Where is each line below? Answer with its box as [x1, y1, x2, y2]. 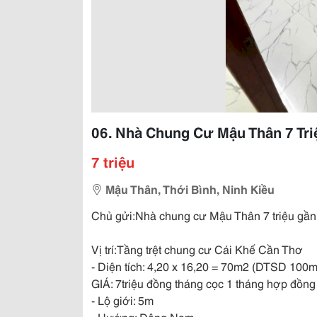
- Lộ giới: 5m [91, 292, 154, 308]
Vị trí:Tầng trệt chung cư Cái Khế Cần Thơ [91, 241, 303, 257]
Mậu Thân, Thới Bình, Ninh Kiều [105, 180, 275, 197]
